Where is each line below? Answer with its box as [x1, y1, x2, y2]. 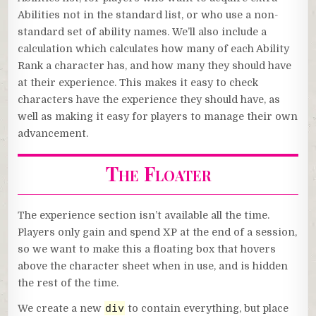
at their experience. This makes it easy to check [18, 77, 259, 88]
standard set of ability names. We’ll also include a [18, 26, 267, 37]
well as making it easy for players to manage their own [18, 111, 298, 122]
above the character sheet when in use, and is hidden [18, 260, 288, 272]
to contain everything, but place [125, 302, 289, 314]
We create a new [18, 302, 105, 314]
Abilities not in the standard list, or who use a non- [18, 9, 279, 20]
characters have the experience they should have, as [18, 94, 281, 105]
